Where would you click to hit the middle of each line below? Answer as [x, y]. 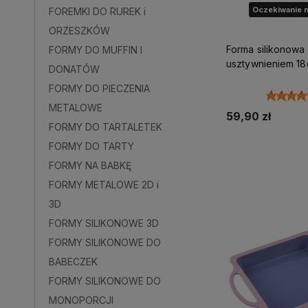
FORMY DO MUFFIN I [96, 49]
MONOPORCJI [81, 300]
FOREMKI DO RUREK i [97, 11]
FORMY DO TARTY [91, 146]
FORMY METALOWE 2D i [104, 184]
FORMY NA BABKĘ [90, 165]
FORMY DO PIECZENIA [99, 88]
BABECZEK [73, 261]
